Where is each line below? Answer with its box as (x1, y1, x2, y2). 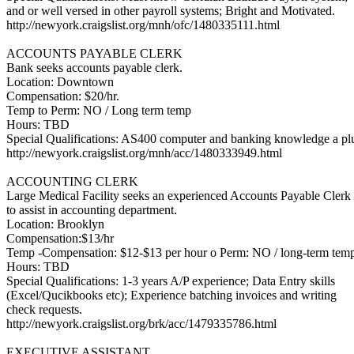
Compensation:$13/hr (6, 232, 114, 245)
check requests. (6, 303, 82, 316)
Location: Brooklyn (6, 217, 104, 231)
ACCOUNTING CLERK (6, 175, 138, 188)
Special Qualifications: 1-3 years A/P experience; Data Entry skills (6, 274, 335, 288)
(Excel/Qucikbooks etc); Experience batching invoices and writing (6, 288, 337, 302)
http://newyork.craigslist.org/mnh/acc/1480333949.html (6, 146, 282, 160)
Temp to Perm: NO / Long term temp (6, 104, 191, 117)
